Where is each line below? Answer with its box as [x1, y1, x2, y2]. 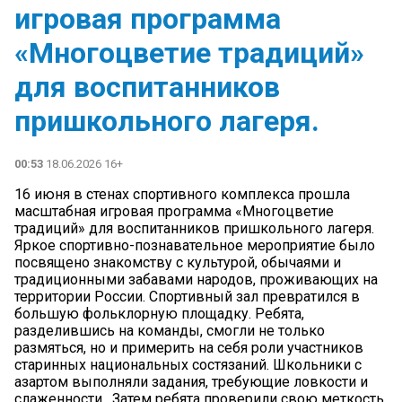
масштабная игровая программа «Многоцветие [14, 202, 334, 220]
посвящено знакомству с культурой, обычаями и [14, 253, 341, 271]
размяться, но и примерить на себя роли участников [14, 338, 363, 356]
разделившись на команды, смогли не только [14, 321, 325, 339]
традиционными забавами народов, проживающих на [14, 270, 378, 288]
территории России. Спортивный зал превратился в [14, 287, 360, 305]
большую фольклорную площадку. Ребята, [14, 304, 304, 322]
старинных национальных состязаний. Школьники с [14, 355, 362, 373]
